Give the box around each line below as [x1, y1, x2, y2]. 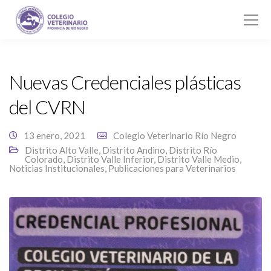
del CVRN [9, 95, 86, 119]
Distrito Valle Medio [157, 154, 240, 165]
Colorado [25, 154, 63, 165]
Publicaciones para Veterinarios [108, 163, 236, 174]
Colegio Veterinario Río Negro [113, 130, 237, 141]
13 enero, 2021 [24, 130, 85, 141]
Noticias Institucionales [9, 163, 105, 174]
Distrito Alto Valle [25, 145, 99, 155]
